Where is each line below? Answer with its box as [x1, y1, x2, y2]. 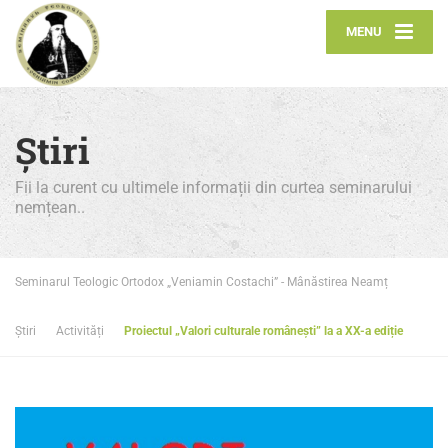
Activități [56, 324, 104, 338]
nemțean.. [15, 198, 85, 217]
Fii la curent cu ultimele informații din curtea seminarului [15, 178, 412, 197]
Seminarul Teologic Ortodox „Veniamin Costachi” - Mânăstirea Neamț [15, 275, 388, 289]
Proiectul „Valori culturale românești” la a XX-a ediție [124, 324, 403, 338]
